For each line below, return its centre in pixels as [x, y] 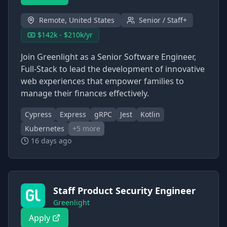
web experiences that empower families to [102, 81]
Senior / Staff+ [163, 20]
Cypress [38, 114]
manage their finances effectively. [85, 93]
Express [73, 114]
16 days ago [51, 141]
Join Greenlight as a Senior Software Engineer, [108, 57]
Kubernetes [45, 128]
